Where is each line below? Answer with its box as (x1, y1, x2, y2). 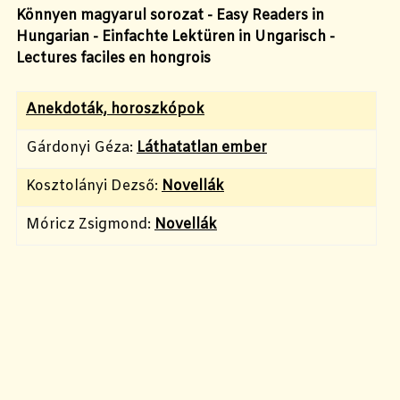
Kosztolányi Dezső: (26, 176, 162, 196)
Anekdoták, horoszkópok (26, 99, 204, 119)
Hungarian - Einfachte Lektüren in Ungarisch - (16, 27, 335, 46)
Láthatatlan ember (137, 137, 267, 157)
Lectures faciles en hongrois (16, 48, 211, 68)
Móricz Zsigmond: (26, 214, 154, 234)
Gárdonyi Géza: (26, 137, 137, 157)
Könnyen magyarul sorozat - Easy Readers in (16, 5, 324, 25)
